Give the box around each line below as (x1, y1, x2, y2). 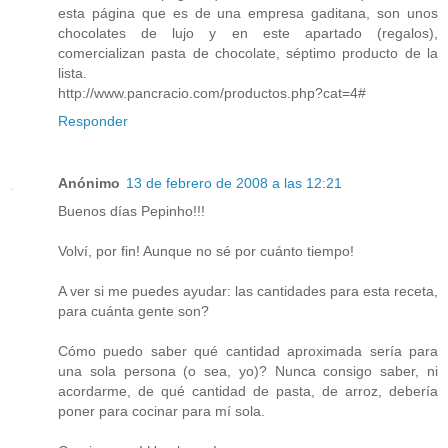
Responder (58, 113, 128, 130)
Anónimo (58, 175, 120, 192)
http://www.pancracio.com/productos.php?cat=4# (58, 85, 366, 102)
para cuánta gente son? (58, 303, 209, 320)
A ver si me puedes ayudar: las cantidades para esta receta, (58, 283, 438, 300)
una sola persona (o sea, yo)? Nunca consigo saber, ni (58, 363, 438, 380)
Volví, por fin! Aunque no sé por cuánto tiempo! (58, 243, 354, 260)
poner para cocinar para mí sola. (58, 403, 265, 420)
